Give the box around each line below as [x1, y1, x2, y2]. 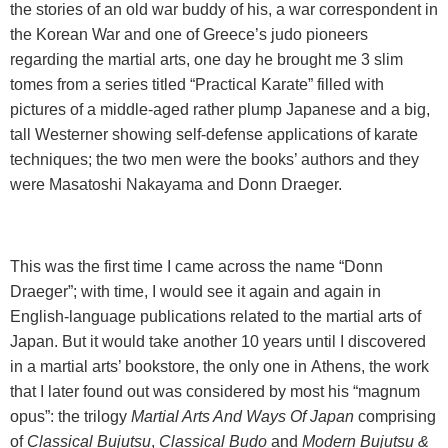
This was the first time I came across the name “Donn [10, 258, 383, 276]
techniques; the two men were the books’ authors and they [10, 151, 419, 169]
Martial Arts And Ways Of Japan [131, 408, 354, 426]
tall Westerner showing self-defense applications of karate [10, 126, 418, 144]
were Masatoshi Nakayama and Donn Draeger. [10, 176, 346, 194]
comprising [354, 408, 436, 426]
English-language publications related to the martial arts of [10, 308, 421, 326]
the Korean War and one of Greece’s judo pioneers [10, 26, 368, 44]
